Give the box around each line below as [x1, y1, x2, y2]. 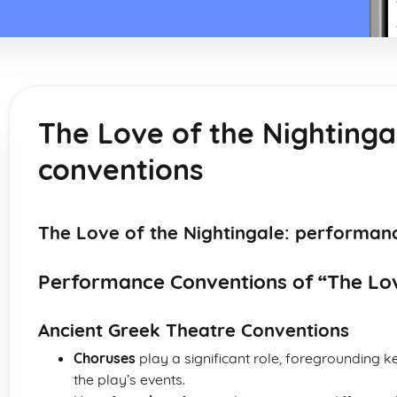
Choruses [74, 349, 136, 367]
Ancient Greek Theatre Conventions [38, 319, 349, 341]
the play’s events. [74, 370, 185, 388]
